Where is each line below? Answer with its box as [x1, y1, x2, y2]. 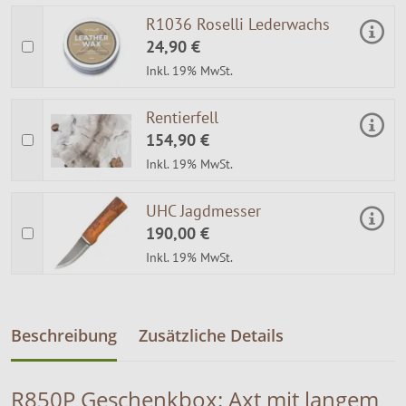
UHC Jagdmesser [146, 199, 261, 221]
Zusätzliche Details [139, 324, 284, 346]
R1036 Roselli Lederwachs [146, 13, 330, 34]
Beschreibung [11, 324, 117, 346]
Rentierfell [146, 106, 218, 128]
